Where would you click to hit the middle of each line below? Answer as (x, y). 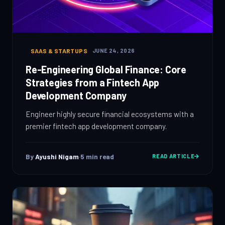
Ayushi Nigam (57, 156)
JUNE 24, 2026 (114, 50)
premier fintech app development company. (96, 126)
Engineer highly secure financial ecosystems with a (110, 114)
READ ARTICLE (174, 156)
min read (99, 156)
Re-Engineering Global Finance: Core (106, 69)
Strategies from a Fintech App (93, 82)
